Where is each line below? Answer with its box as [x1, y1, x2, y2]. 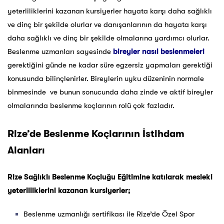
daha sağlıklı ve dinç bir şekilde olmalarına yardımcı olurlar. [7, 33, 209, 43]
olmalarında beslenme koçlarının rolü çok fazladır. [7, 101, 174, 110]
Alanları [7, 144, 45, 156]
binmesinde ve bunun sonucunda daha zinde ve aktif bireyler [7, 87, 213, 97]
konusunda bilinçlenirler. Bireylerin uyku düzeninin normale [7, 74, 204, 83]
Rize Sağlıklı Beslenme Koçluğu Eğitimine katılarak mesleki [7, 172, 212, 182]
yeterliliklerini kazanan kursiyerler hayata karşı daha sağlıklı [7, 6, 212, 16]
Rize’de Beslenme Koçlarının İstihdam [7, 128, 184, 140]
